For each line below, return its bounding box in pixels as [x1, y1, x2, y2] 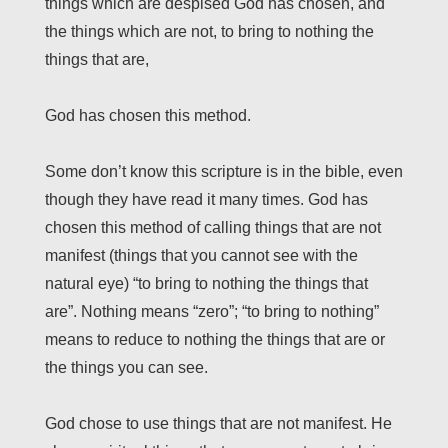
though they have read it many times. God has [45, 191, 368, 209]
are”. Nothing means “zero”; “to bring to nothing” [45, 303, 379, 321]
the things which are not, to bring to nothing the [45, 23, 374, 41]
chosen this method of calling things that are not [45, 219, 381, 237]
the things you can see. [45, 359, 208, 377]
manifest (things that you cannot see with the [45, 247, 358, 265]
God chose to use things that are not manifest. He [45, 415, 392, 433]
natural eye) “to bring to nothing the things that [45, 275, 368, 293]
